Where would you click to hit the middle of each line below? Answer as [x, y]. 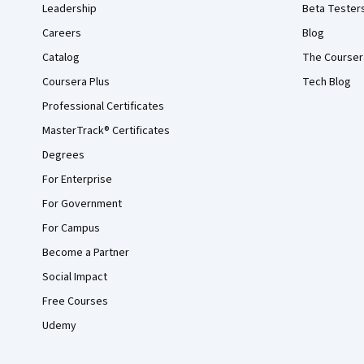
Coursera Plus [76, 82]
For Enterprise [77, 180]
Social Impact [75, 277]
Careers [62, 33]
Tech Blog [327, 82]
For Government [82, 204]
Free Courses [75, 301]
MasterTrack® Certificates [106, 131]
